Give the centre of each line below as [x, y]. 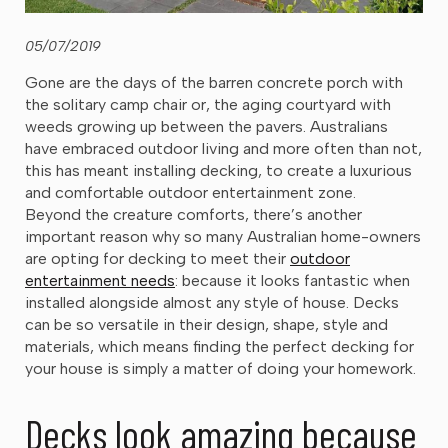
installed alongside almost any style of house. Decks [212, 302]
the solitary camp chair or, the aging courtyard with [208, 104]
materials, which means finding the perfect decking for [219, 346]
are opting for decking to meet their [157, 258]
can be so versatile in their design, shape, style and [206, 324]
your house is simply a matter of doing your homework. [220, 368]
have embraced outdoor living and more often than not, [223, 148]
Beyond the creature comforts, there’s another [193, 214]
